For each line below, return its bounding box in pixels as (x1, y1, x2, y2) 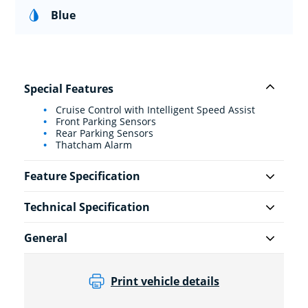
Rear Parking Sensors (53, 126, 153, 140)
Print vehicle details (111, 274, 219, 289)
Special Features (24, 81, 113, 97)
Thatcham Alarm (53, 138, 132, 152)
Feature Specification (24, 168, 140, 184)
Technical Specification (24, 199, 150, 215)
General (24, 230, 67, 246)
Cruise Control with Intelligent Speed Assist (53, 103, 255, 117)
